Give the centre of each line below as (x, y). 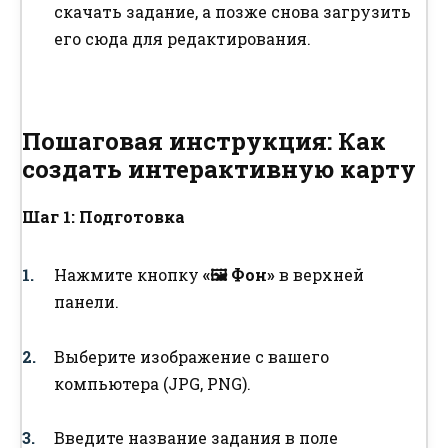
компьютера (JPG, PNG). (152, 383)
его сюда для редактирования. (182, 39)
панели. (86, 302)
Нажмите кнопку (128, 275)
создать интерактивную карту (219, 169)
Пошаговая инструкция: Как (204, 141)
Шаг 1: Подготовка (103, 217)
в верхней (319, 275)
